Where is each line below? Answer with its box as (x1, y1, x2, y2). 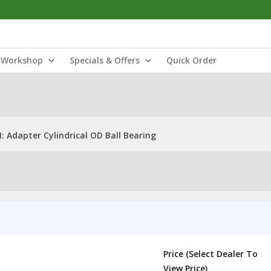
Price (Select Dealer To (163, 248, 258, 260)
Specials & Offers (70, 54, 140, 66)
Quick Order (166, 54, 217, 66)
